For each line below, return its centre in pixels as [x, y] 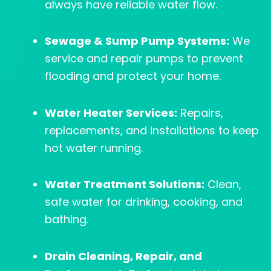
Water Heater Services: [111, 113]
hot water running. [94, 148]
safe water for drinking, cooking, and [144, 202]
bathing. [67, 220]
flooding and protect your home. [133, 76]
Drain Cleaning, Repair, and [123, 256]
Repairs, [200, 113]
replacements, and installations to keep [152, 130]
